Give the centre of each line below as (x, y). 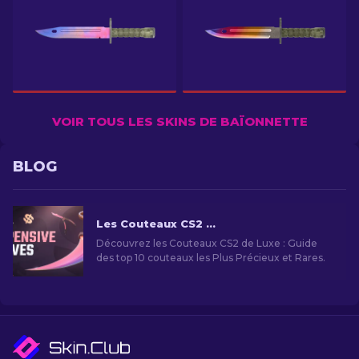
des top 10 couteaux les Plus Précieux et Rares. (211, 258)
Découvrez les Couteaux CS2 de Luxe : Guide (207, 243)
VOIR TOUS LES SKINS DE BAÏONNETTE (179, 121)
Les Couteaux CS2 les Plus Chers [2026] (211, 224)
